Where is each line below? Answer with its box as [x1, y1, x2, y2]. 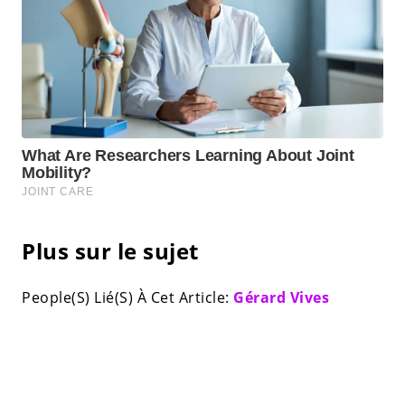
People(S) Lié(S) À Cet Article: [22, 287, 233, 307]
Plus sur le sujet [22, 235, 199, 266]
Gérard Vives [233, 287, 329, 307]
